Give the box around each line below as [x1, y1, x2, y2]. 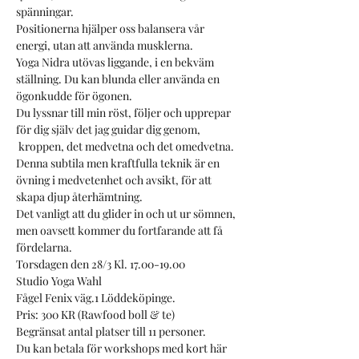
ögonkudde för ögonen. [16, 88, 132, 103]
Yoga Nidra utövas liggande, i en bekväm [16, 54, 216, 70]
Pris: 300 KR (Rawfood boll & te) [16, 307, 175, 322]
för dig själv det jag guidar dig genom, [16, 122, 203, 137]
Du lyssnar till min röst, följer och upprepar [16, 105, 233, 120]
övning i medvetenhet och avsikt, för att [16, 172, 214, 188]
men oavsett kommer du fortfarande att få [16, 223, 225, 238]
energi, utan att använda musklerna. [16, 38, 193, 53]
